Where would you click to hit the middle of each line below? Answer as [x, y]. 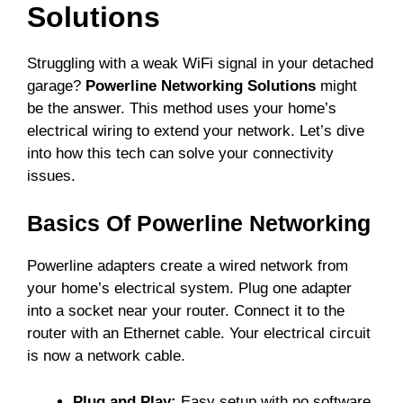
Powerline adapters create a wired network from [188, 266]
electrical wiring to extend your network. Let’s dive [196, 130]
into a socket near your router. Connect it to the [186, 311]
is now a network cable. [106, 356]
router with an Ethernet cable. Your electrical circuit [199, 334]
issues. [51, 175]
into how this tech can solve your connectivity [180, 153]
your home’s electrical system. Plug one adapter [189, 289]
